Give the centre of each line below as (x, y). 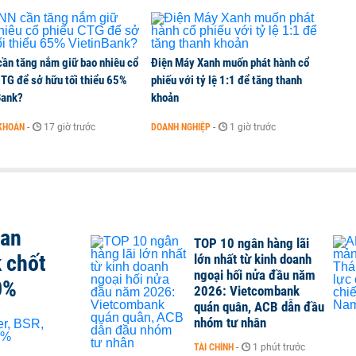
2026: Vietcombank (247, 291)
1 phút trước (279, 347)
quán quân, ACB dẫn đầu (259, 307)
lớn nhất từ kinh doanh (253, 259)
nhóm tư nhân (230, 323)
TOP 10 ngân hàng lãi (252, 243)
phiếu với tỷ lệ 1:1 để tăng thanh (226, 80)
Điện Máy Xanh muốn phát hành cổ (230, 63)
